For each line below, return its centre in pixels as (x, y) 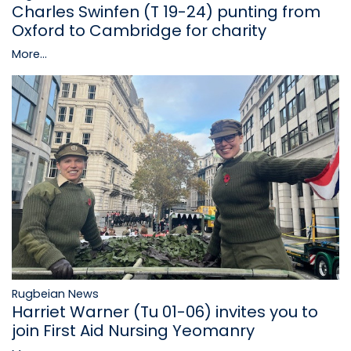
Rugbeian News (55, 293)
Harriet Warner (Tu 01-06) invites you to (165, 311)
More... (29, 54)
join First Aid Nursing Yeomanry (133, 330)
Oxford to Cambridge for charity (139, 30)
